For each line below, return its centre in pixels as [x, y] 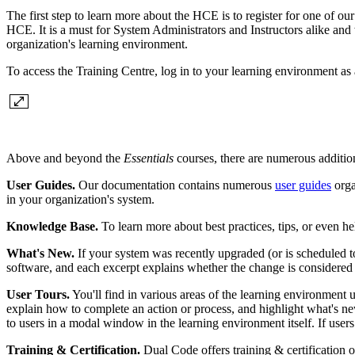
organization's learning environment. [97, 44]
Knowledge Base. [52, 227]
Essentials [149, 158]
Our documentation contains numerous [175, 185]
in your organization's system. [80, 200]
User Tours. [38, 295]
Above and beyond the [65, 158]
